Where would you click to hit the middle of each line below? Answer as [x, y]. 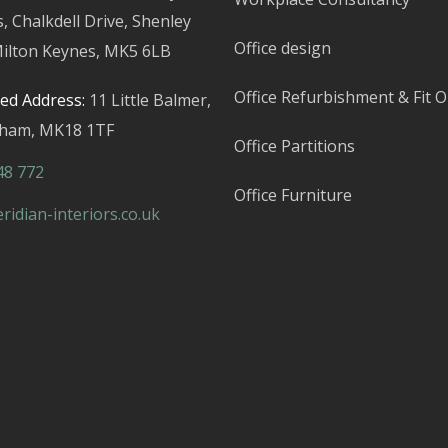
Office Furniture [293, 195]
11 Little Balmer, [149, 100]
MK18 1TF [76, 130]
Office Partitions [294, 146]
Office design [282, 48]
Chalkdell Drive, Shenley [101, 21]
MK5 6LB [137, 51]
